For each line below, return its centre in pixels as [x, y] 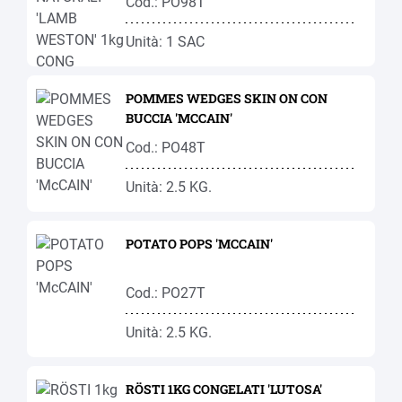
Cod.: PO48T [166, 148]
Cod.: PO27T [166, 293]
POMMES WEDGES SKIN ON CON [227, 98]
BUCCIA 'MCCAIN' [179, 118]
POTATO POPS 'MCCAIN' [199, 244]
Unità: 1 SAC [165, 42]
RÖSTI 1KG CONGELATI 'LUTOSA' [224, 389]
